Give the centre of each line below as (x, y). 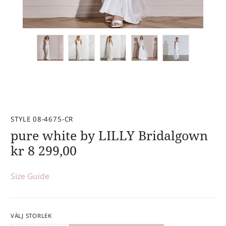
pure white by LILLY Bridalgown (109, 136)
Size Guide (30, 176)
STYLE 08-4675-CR (42, 119)
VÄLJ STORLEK (31, 216)
